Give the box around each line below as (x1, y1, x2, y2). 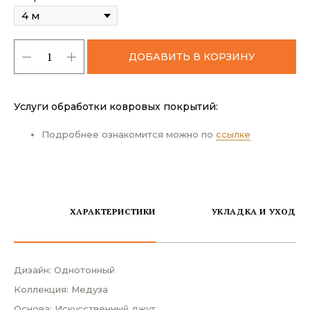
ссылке (216, 128, 250, 140)
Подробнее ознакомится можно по (42, 128, 216, 140)
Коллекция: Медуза (14, 283, 108, 295)
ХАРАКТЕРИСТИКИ (69, 206, 156, 217)
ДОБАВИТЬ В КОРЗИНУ (128, 50, 255, 63)
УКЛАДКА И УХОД (211, 206, 296, 217)
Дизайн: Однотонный (14, 264, 115, 275)
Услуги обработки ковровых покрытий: (14, 100, 218, 113)
